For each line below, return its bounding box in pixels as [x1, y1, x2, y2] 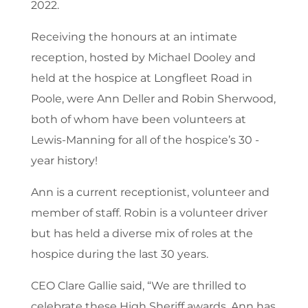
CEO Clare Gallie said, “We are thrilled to [30, 279, 246, 293]
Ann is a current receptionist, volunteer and [30, 186, 269, 199]
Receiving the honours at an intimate [30, 30, 237, 44]
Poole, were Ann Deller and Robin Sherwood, [30, 92, 276, 106]
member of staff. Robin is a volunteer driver [30, 206, 267, 220]
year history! [30, 154, 98, 168]
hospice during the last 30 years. [30, 247, 208, 261]
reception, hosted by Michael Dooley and [30, 51, 256, 65]
